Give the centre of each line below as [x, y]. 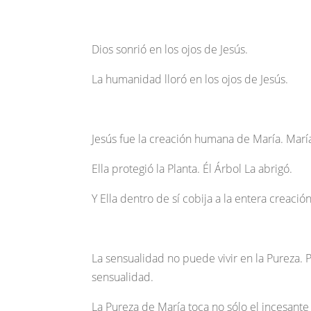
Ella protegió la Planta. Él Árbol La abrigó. [192, 169]
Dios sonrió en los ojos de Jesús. [170, 50]
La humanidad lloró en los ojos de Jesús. [190, 79]
